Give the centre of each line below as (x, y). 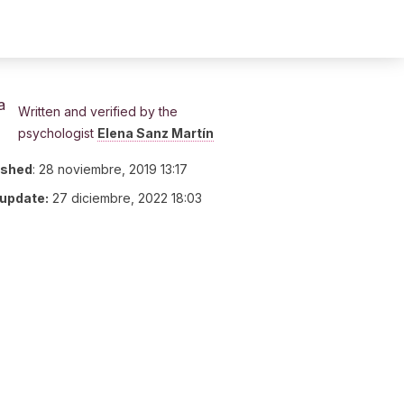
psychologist (58, 133)
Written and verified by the (98, 111)
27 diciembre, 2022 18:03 (127, 198)
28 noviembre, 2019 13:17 (113, 169)
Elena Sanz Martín (156, 133)
